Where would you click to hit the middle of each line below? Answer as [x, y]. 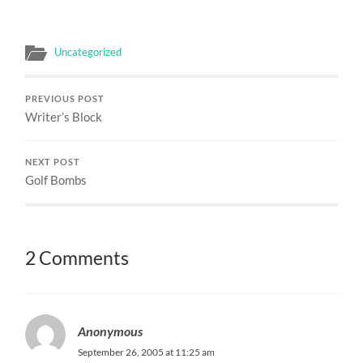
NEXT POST [53, 162]
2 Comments [77, 258]
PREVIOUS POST [65, 98]
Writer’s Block [64, 116]
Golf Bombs [56, 179]
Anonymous [111, 331]
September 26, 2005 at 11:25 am [147, 352]
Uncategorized [88, 51]
